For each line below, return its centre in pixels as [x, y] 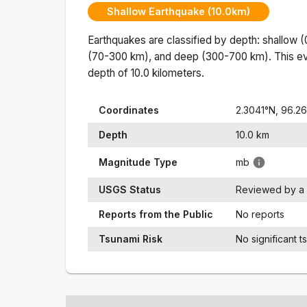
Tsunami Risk [131, 238]
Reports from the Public [156, 214]
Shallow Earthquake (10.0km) [179, 12]
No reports [260, 214]
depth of [109, 73]
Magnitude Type [138, 162]
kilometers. [177, 73]
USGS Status [130, 189]
